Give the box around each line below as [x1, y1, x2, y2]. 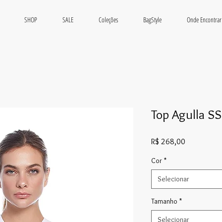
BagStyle [143, 15, 162, 24]
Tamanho [151, 196, 177, 206]
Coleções [99, 15, 118, 24]
